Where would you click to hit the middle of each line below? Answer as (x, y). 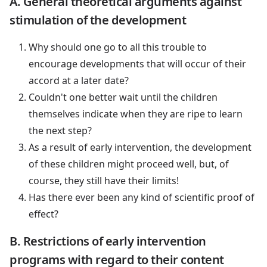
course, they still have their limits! (104, 180)
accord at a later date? (79, 80)
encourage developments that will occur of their (137, 63)
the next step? (60, 130)
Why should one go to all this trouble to (118, 47)
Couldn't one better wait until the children (123, 97)
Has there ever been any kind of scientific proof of (142, 197)
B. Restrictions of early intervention (108, 241)
